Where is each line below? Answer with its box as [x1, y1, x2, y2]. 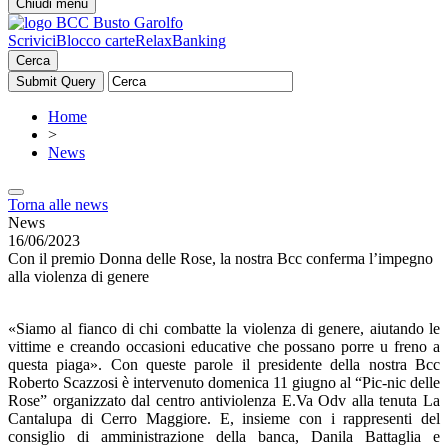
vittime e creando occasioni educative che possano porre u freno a [8, 338, 440, 355]
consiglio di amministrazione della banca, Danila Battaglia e [8, 428, 440, 445]
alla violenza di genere [8, 268, 149, 285]
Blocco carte [56, 32, 135, 49]
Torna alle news [8, 196, 108, 213]
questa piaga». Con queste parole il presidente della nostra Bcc [8, 356, 440, 373]
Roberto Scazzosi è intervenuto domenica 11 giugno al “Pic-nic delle [8, 374, 440, 391]
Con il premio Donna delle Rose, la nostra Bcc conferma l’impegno [8, 250, 433, 267]
